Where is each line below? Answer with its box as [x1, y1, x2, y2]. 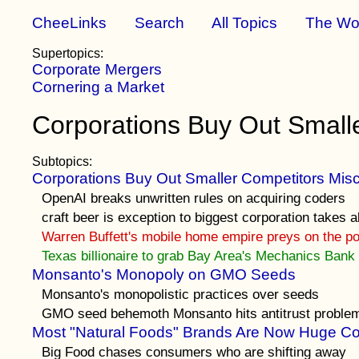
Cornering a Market [32, 79, 165, 95]
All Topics [212, 14, 278, 31]
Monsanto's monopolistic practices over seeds [42, 286, 320, 302]
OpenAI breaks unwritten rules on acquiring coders [42, 190, 346, 206]
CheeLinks [32, 14, 107, 31]
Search [135, 14, 185, 31]
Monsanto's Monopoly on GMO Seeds [32, 266, 296, 283]
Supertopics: [32, 46, 104, 60]
